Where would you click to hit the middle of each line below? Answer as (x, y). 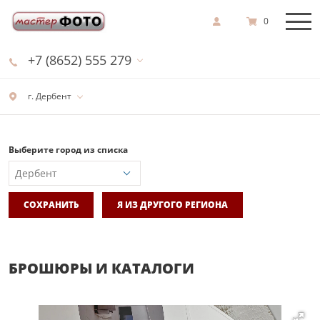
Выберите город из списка (68, 150)
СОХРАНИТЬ (51, 204)
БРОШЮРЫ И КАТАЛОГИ (101, 268)
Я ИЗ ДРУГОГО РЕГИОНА (172, 204)
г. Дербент (49, 96)
